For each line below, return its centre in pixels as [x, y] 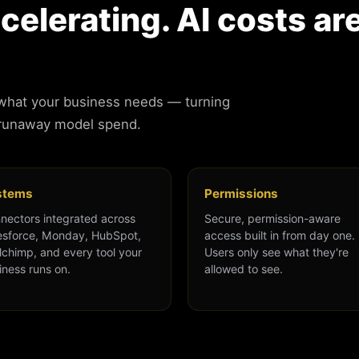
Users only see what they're [276, 252]
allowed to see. [244, 269]
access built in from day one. [280, 236]
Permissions [241, 194]
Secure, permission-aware [272, 219]
